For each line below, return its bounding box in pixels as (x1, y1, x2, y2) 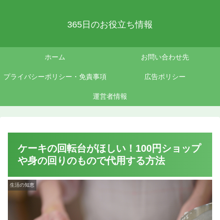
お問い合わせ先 (141, 53, 189, 61)
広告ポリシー (144, 73, 186, 81)
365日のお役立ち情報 (67, 20, 153, 30)
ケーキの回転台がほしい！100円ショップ (18, 143, 201, 154)
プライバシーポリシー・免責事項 (3, 73, 107, 81)
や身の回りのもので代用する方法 (18, 155, 165, 166)
